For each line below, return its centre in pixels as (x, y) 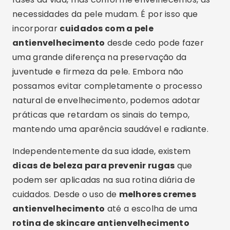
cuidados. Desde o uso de (66, 194)
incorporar (36, 28)
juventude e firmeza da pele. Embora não (98, 72)
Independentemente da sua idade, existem (102, 151)
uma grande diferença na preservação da (100, 57)
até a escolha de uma (151, 209)
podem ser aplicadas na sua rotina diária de (104, 180)
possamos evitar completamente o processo (107, 86)
